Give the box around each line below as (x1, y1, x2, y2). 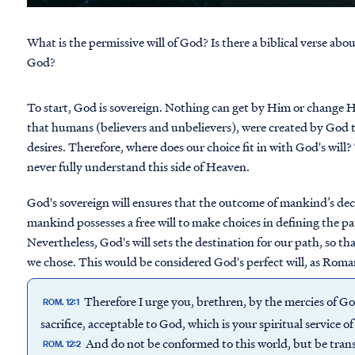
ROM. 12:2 (43, 338, 82, 351)
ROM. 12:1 (43, 296, 80, 309)
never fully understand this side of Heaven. (27, 157, 252, 175)
